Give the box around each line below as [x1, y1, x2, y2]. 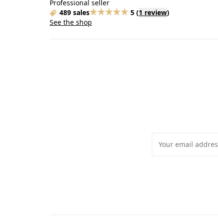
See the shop [50, 18, 92, 27]
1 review [139, 8, 167, 17]
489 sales [59, 8, 90, 17]
